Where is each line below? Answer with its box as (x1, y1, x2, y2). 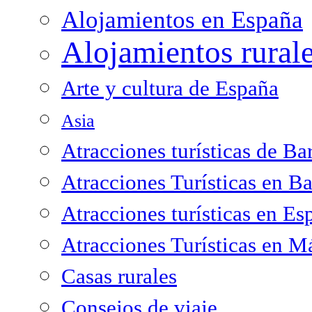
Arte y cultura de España (61, 76, 279, 100)
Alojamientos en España (61, 6, 303, 33)
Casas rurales (61, 264, 177, 288)
